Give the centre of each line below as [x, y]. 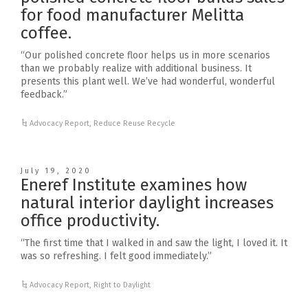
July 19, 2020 [56, 171]
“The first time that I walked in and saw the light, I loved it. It [154, 243]
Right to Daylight [122, 285]
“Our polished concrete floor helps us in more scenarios [145, 55]
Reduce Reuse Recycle [135, 123]
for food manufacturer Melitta [132, 15]
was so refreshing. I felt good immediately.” [118, 256]
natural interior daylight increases [147, 203]
